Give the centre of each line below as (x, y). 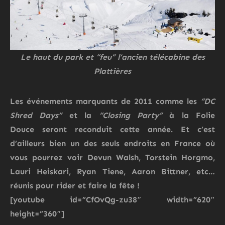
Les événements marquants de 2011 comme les (105, 101)
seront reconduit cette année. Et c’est (129, 130)
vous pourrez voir (49, 158)
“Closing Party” (130, 116)
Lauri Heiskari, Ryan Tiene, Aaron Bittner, (100, 172)
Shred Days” (36, 116)
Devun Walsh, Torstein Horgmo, (151, 158)
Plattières (113, 71)
